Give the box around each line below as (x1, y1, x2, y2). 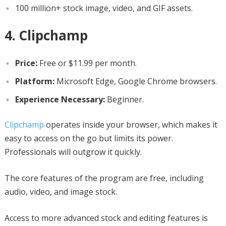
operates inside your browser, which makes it (43, 119, 217, 130)
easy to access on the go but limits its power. (4, 132, 173, 144)
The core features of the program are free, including (4, 172, 204, 184)
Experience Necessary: (15, 93, 105, 105)
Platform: (15, 75, 54, 87)
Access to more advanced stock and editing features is (4, 212, 208, 223)
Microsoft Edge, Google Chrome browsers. (54, 75, 217, 87)
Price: (15, 57, 37, 69)
